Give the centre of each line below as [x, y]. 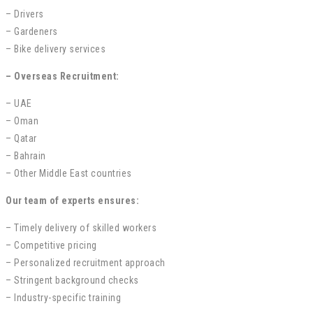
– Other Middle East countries [69, 173]
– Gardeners [32, 31]
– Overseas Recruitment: [63, 76]
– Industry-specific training [63, 297]
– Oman [22, 121]
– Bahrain [26, 155]
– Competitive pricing [51, 245]
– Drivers [25, 14]
